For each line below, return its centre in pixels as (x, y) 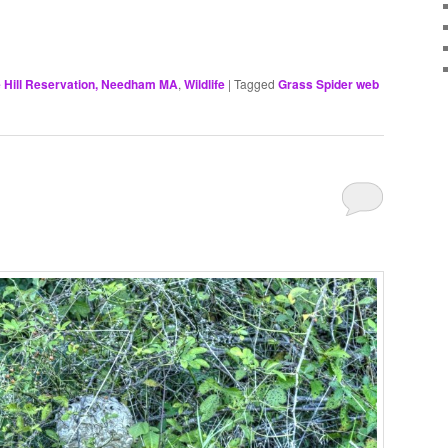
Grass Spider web (328, 83)
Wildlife (204, 83)
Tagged (254, 83)
